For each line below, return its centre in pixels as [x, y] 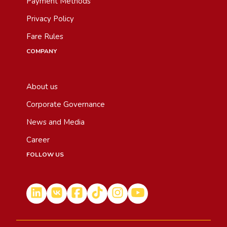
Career [38, 140]
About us [42, 87]
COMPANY [42, 51]
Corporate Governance [66, 104]
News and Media [55, 122]
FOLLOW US [45, 155]
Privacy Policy [50, 19]
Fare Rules [45, 36]
